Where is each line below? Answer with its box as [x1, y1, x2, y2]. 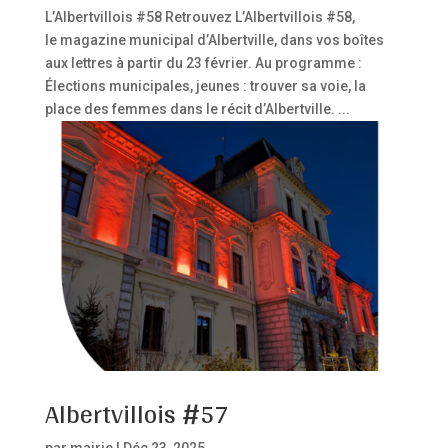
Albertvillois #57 [44, 390, 228, 437]
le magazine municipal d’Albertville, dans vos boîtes [44, 32, 384, 48]
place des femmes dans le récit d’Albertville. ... [44, 101, 350, 117]
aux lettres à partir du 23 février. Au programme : [44, 55, 362, 71]
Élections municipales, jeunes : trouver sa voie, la [44, 78, 366, 94]
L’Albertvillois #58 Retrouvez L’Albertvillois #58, [44, 9, 355, 25]
